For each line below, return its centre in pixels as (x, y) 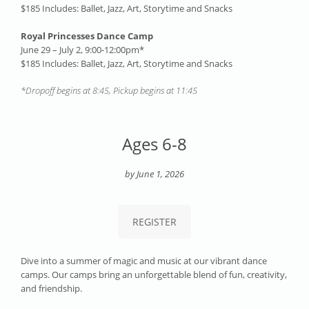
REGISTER (154, 222)
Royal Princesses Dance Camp (87, 36)
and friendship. (51, 289)
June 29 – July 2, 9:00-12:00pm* (82, 49)
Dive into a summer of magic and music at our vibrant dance (144, 261)
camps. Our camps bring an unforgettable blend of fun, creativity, (154, 275)
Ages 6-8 (154, 144)
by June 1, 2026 (154, 174)
